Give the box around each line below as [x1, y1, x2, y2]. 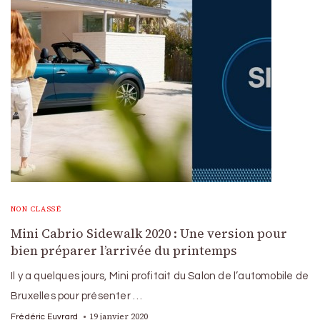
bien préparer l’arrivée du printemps [11, 241, 237, 259]
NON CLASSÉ [11, 204, 61, 214]
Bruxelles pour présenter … [11, 290, 143, 301]
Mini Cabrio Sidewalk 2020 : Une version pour [11, 224, 287, 242]
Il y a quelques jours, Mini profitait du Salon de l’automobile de [11, 270, 309, 281]
